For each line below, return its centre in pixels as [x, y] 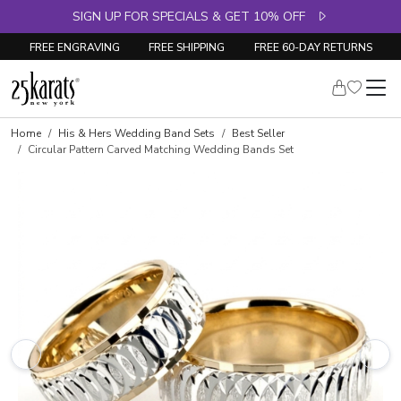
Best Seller [258, 133]
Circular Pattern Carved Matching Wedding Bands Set [161, 149]
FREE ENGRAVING [74, 47]
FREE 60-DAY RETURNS [313, 47]
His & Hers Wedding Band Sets [137, 133]
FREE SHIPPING [187, 47]
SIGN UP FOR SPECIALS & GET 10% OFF [194, 17]
